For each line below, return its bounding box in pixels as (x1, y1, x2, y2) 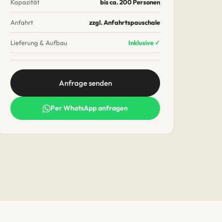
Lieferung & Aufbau (10, 39, 67, 47)
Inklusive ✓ (128, 39, 160, 47)
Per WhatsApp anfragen (51, 104, 128, 112)
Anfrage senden (58, 78, 112, 88)
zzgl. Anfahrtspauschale (89, 18, 160, 26)
